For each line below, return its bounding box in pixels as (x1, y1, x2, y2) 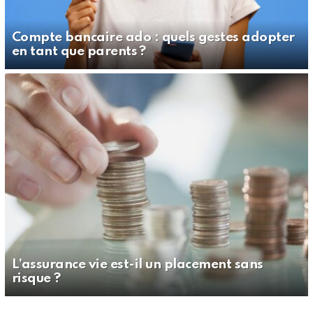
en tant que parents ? (12, 44, 146, 58)
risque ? (12, 272, 61, 286)
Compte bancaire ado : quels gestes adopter (12, 30, 295, 44)
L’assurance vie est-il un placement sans (12, 258, 263, 272)
